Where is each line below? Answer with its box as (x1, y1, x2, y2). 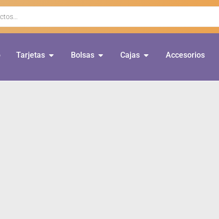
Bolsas (71, 50, 94, 60)
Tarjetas (16, 50, 45, 60)
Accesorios (166, 50, 205, 60)
